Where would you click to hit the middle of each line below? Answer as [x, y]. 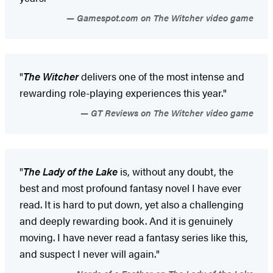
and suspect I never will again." [90, 254]
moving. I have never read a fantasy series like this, [134, 237]
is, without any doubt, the [175, 172]
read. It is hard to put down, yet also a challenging [132, 204]
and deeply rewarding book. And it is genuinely [126, 221]
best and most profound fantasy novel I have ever [130, 188]
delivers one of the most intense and [163, 76]
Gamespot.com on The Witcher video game [164, 18]
